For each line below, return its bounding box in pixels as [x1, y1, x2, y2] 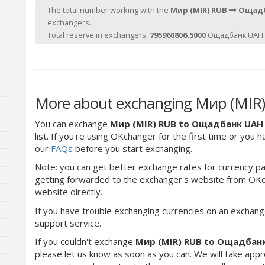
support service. [35, 216, 101, 229]
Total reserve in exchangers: [47, 30, 150, 40]
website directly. [35, 186, 102, 198]
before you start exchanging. [73, 142, 192, 154]
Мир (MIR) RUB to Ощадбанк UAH [110, 117, 263, 130]
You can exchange [35, 117, 110, 130]
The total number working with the [47, 5, 170, 15]
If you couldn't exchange [35, 235, 135, 247]
